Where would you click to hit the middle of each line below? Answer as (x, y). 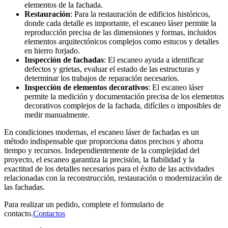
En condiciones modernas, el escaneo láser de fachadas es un (102, 132)
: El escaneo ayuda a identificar (154, 60)
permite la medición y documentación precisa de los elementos (124, 96)
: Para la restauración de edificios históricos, (140, 14)
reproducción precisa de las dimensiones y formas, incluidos (120, 32)
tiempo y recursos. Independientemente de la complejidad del (102, 150)
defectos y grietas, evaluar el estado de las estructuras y (112, 69)
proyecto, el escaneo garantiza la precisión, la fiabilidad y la (99, 159)
